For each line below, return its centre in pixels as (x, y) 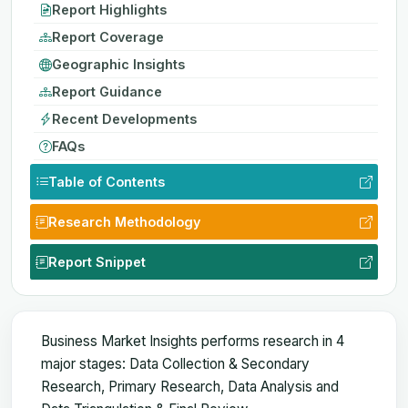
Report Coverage (108, 36)
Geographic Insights (118, 64)
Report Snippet (97, 261)
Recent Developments (124, 118)
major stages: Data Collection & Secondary (175, 363)
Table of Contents (107, 181)
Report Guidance (107, 91)
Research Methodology (124, 221)
